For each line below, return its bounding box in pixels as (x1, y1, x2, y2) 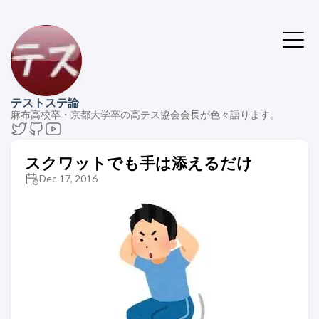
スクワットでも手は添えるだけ (25, 153, 253, 172)
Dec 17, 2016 (39, 172, 98, 184)
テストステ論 (11, 95, 79, 109)
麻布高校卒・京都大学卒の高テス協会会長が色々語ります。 (11, 108, 280, 120)
